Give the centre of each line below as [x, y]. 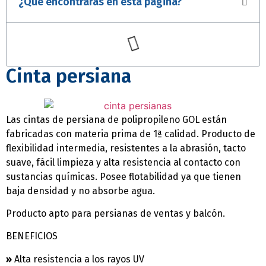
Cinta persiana [69, 76]
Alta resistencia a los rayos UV [78, 259]
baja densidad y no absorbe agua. [80, 191]
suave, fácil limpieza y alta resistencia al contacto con [123, 162]
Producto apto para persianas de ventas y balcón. [115, 214]
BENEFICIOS [32, 236]
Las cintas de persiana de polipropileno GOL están [116, 119]
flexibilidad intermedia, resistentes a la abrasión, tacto [126, 148]
